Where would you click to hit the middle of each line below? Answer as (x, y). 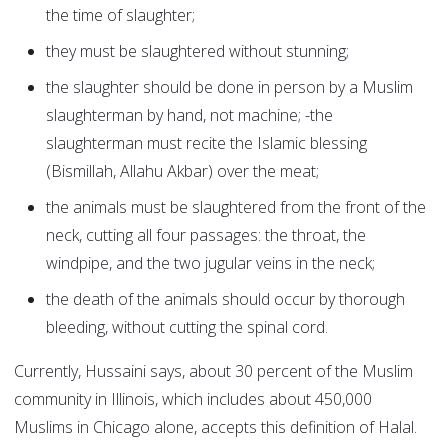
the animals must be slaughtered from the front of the (236, 207)
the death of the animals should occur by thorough (225, 299)
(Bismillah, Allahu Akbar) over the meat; (182, 171)
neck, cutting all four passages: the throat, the (206, 235)
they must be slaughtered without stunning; (197, 51)
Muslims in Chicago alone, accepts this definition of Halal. (215, 427)
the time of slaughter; (120, 15)
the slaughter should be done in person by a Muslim (229, 87)
